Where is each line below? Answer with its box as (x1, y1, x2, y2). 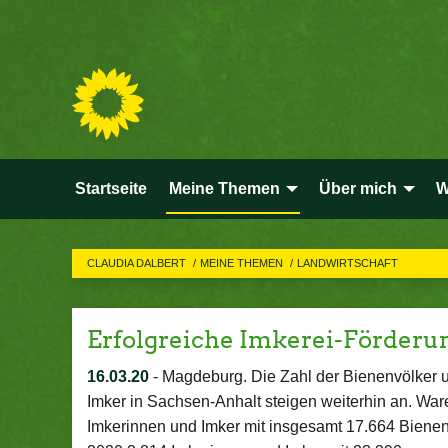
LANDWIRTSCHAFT (297, 257, 398, 269)
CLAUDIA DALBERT (87, 257, 189, 269)
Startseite (75, 180, 147, 197)
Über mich (319, 180, 397, 197)
